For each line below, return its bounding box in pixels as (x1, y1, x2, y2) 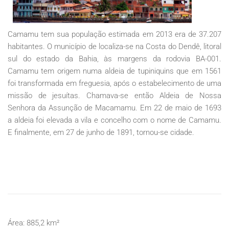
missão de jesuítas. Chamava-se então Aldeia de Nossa (8, 90, 221, 100)
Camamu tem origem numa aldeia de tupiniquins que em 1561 (8, 66, 221, 76)
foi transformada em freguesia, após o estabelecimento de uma (8, 78, 221, 88)
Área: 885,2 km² (8, 218, 59, 227)
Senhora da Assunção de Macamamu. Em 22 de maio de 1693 (8, 103, 221, 112)
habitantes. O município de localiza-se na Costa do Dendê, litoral (8, 41, 221, 51)
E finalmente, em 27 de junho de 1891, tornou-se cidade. (8, 127, 194, 137)
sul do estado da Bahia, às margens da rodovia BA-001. (8, 54, 221, 63)
